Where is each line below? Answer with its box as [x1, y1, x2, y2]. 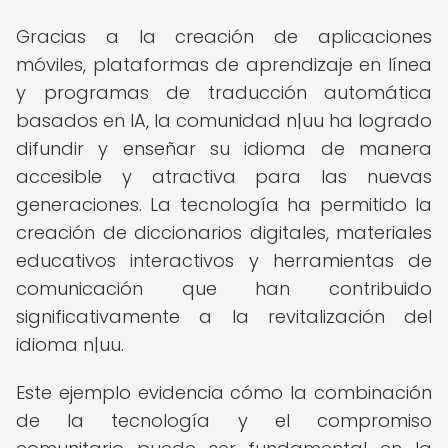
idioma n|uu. [16, 332, 124, 357]
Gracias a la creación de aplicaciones [16, 24, 432, 49]
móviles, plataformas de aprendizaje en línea [16, 52, 432, 77]
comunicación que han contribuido [16, 276, 432, 301]
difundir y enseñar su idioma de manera [16, 136, 432, 161]
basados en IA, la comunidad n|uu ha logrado [16, 108, 432, 133]
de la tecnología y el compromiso [16, 408, 432, 433]
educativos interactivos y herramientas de [16, 248, 432, 273]
